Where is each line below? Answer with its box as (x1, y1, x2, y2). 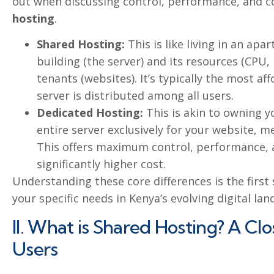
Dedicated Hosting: (37, 105, 143, 120)
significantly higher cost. (37, 157, 166, 172)
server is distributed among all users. (37, 88, 234, 103)
